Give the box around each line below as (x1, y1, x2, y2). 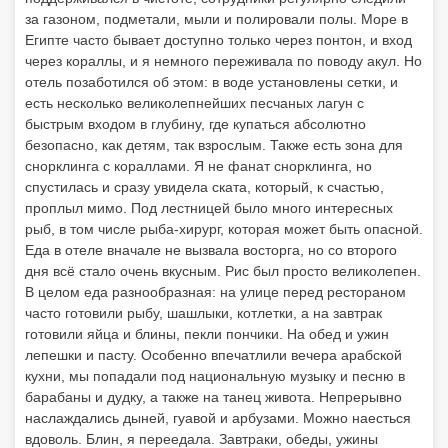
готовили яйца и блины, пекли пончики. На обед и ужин (25, 326, 389, 342)
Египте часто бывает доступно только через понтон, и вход (25, 32, 412, 48)
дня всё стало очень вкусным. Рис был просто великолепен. (25, 263, 421, 279)
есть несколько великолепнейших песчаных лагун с (25, 95, 364, 111)
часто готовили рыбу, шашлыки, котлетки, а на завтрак (25, 305, 382, 321)
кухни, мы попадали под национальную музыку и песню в (25, 368, 405, 384)
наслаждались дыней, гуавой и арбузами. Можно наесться (25, 410, 411, 426)
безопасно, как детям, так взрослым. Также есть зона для (25, 137, 403, 153)
